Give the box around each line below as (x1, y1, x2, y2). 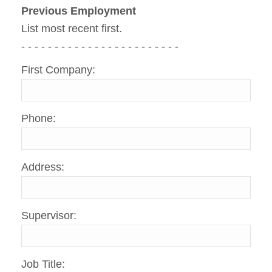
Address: (21, 161, 64, 174)
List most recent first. (21, 22, 122, 35)
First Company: (21, 64, 95, 76)
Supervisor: (21, 209, 76, 222)
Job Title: (21, 258, 65, 271)
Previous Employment (21, 5, 136, 18)
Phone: (21, 112, 56, 125)
